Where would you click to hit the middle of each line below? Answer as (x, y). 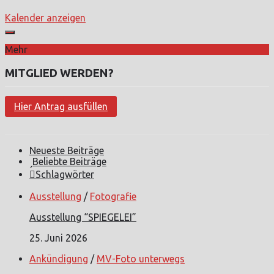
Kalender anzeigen (45, 18)
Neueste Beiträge (67, 150)
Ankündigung (59, 258)
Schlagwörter (65, 174)
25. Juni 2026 (58, 238)
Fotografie (113, 196)
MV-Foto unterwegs (141, 258)
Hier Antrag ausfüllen (61, 106)
